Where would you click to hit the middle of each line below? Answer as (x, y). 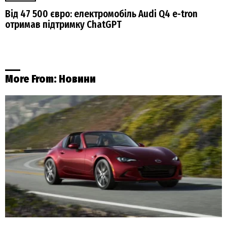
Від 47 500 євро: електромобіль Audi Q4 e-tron (101, 14)
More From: (32, 79)
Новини (77, 79)
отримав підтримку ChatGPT (63, 24)
